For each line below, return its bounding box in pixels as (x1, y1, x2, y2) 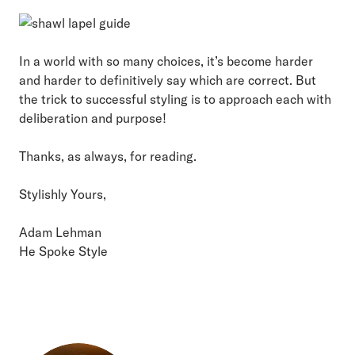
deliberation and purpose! (19, 109, 166, 126)
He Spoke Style (19, 242, 108, 259)
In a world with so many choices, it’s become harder (19, 52, 313, 69)
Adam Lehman (19, 223, 101, 240)
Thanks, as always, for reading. (19, 147, 197, 164)
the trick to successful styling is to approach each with (19, 90, 331, 107)
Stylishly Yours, (19, 185, 106, 202)
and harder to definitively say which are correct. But (19, 71, 316, 88)
